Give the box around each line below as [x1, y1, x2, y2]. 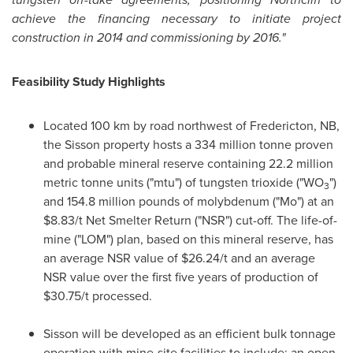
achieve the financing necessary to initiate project [12, 9, 341, 28]
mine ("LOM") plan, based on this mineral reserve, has [43, 230, 333, 248]
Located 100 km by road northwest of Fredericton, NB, [43, 117, 340, 135]
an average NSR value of [43, 249, 181, 267]
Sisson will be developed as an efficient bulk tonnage [43, 325, 336, 343]
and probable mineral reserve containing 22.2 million [43, 154, 333, 173]
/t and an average [220, 249, 315, 267]
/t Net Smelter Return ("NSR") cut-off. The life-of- [75, 211, 337, 229]
